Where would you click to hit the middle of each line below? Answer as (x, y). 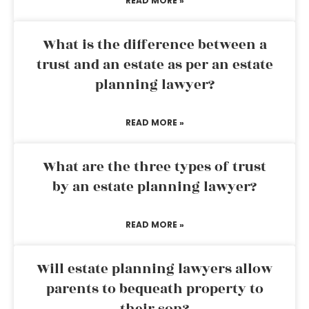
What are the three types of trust (154, 167)
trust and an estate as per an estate (154, 65)
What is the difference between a (154, 45)
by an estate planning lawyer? (154, 187)
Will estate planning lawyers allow (154, 269)
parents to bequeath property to (154, 289)
